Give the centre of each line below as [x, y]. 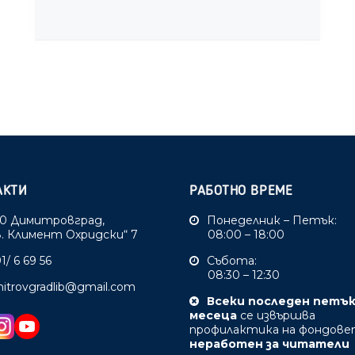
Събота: [232, 261]
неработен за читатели [269, 344]
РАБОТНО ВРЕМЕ [241, 191]
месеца [213, 315]
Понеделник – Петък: [272, 220]
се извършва [276, 315]
